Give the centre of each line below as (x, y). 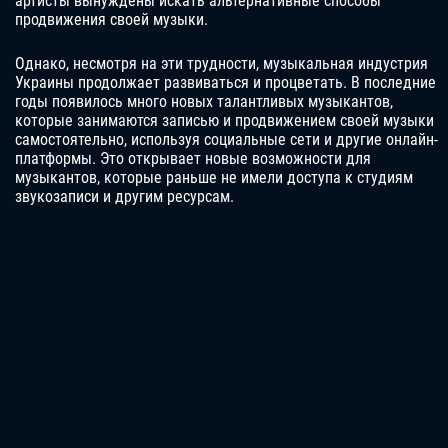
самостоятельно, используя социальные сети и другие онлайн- (226, 140)
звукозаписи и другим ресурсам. (124, 197)
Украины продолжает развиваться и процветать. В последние (225, 83)
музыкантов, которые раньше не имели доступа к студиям (214, 178)
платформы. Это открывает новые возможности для (193, 159)
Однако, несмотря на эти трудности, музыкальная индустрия (221, 64)
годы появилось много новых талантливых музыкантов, (204, 102)
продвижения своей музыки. (111, 20)
